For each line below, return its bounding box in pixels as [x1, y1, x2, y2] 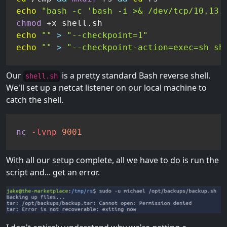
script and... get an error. [6, 166, 100, 178]
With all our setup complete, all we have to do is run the [6, 154, 219, 166]
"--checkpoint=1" [67, 30, 148, 41]
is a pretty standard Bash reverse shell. [60, 70, 210, 82]
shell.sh [25, 72, 58, 81]
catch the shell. [6, 94, 63, 106]
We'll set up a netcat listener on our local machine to [6, 82, 207, 94]
